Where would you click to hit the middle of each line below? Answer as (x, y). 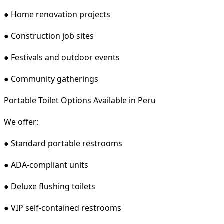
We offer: (21, 122)
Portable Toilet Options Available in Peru (80, 100)
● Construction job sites (49, 36)
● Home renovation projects (57, 14)
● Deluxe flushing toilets (50, 186)
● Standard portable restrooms (63, 143)
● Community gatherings (51, 79)
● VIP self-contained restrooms (63, 208)
